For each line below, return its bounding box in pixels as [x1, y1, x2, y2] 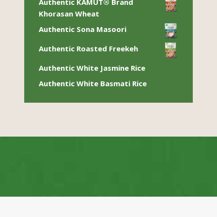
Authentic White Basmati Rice [39, 78, 147, 88]
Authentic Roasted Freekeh [39, 44, 138, 53]
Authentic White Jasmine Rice [39, 63, 145, 73]
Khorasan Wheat [39, 9, 99, 18]
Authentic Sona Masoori [39, 24, 126, 34]
